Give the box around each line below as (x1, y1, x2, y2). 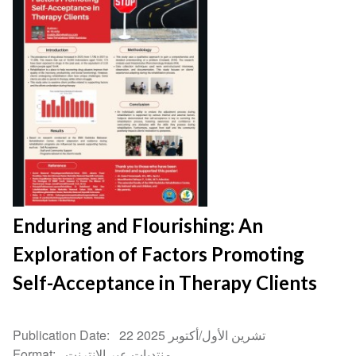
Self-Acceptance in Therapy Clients (13, 271, 318, 295)
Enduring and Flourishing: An (13, 214, 264, 238)
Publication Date (13, 326, 107, 345)
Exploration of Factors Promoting (13, 242, 305, 266)
